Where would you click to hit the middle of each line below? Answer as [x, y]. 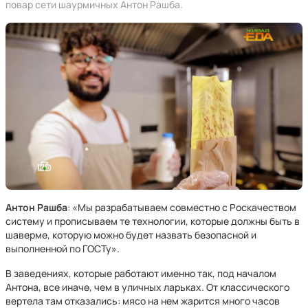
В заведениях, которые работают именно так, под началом [141, 273]
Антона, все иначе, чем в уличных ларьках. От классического [147, 287]
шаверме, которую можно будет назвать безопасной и [131, 235]
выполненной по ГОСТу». [63, 249]
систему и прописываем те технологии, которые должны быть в [153, 221]
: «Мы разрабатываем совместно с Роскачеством [182, 207]
